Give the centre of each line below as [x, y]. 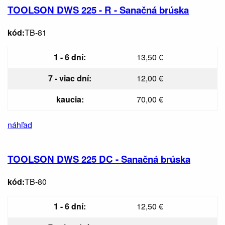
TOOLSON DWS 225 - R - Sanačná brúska [98, 10]
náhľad [20, 125]
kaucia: [70, 99]
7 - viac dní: [70, 78]
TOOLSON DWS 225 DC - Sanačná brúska [99, 159]
